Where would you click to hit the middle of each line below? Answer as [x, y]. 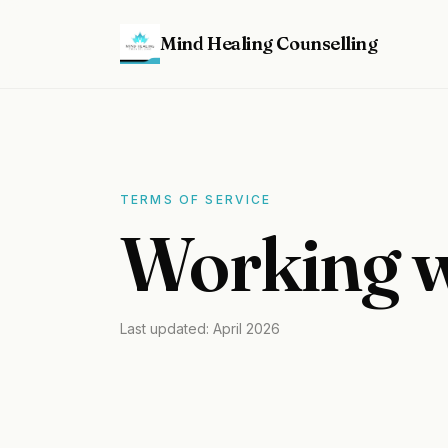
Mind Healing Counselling [269, 43]
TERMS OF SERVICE [196, 199]
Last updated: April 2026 [200, 328]
